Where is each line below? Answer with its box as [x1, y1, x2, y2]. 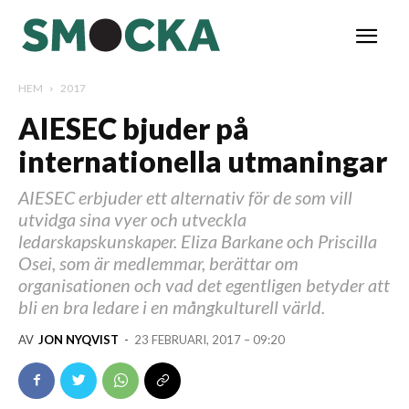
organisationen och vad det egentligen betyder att [18, 273, 390, 296]
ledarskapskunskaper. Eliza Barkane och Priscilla [18, 229, 377, 252]
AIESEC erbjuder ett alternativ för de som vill [18, 185, 352, 208]
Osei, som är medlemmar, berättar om [18, 251, 299, 274]
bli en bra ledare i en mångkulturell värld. [18, 295, 325, 318]
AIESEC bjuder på [18, 110, 249, 146]
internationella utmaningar [18, 142, 387, 179]
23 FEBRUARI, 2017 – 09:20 [134, 331, 285, 347]
